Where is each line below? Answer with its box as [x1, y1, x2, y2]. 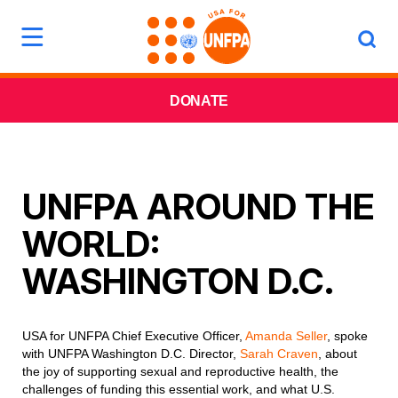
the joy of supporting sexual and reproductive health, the [22, 364, 338, 378]
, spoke [327, 329, 368, 343]
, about [318, 346, 357, 361]
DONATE [169, 93, 229, 108]
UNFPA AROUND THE [22, 185, 374, 228]
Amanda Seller [245, 329, 327, 343]
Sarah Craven [240, 346, 318, 361]
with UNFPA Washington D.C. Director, [22, 346, 240, 361]
